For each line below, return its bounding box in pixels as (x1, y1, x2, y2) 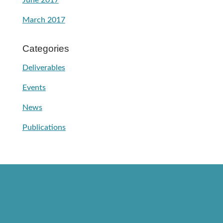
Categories (22, 43, 69, 54)
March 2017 (22, 16, 65, 24)
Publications (22, 123, 66, 132)
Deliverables (22, 64, 65, 72)
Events (22, 84, 46, 92)
